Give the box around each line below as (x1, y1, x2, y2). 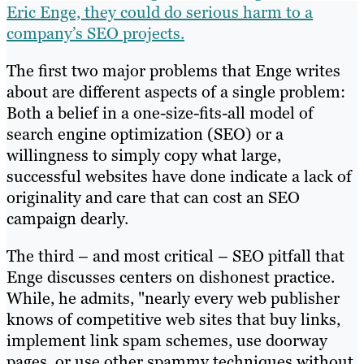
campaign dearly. (6, 207, 128, 229)
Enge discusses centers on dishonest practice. (6, 266, 335, 288)
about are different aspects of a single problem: (6, 80, 345, 102)
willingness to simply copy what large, (6, 144, 281, 166)
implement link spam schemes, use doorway (6, 329, 327, 351)
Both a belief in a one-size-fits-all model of (6, 102, 314, 123)
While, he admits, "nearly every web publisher (6, 287, 340, 309)
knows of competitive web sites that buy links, (6, 308, 340, 330)
